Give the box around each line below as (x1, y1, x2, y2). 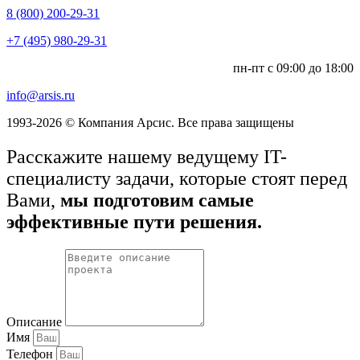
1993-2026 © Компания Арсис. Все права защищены (6, 115, 294, 129)
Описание (6, 314, 65, 329)
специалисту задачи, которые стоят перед (6, 167, 347, 189)
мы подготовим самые (60, 189, 254, 211)
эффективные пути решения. (6, 211, 262, 232)
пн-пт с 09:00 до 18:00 (233, 60, 354, 75)
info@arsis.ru (6, 88, 75, 102)
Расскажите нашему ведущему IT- (6, 145, 287, 167)
